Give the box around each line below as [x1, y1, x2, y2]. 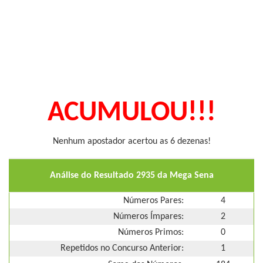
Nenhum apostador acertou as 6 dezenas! [52, 137, 211, 146]
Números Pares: [123, 195, 184, 205]
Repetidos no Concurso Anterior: [60, 244, 184, 254]
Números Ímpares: [113, 211, 184, 221]
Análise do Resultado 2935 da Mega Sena [49, 170, 214, 180]
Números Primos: [118, 228, 184, 238]
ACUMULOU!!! [47, 99, 216, 127]
